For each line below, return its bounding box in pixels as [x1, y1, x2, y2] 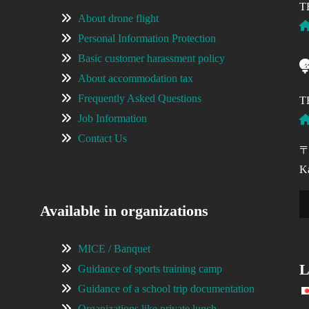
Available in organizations [40, 201, 209, 219]
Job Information [78, 112, 148, 124]
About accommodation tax [78, 72, 194, 84]
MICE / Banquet [78, 242, 151, 255]
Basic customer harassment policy [78, 52, 226, 64]
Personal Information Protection [78, 32, 217, 44]
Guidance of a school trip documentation [78, 282, 255, 295]
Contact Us [78, 132, 128, 144]
